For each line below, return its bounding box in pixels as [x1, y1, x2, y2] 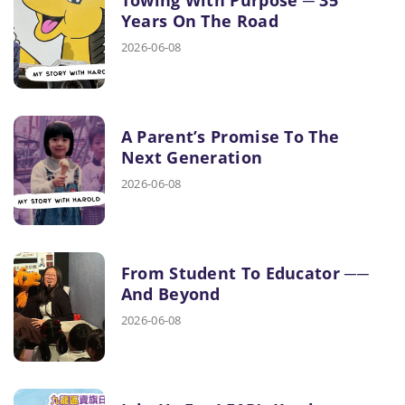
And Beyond [120, 282, 221, 305]
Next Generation [120, 146, 263, 168]
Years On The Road [120, 9, 278, 32]
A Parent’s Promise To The [120, 125, 340, 147]
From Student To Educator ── [120, 261, 369, 284]
